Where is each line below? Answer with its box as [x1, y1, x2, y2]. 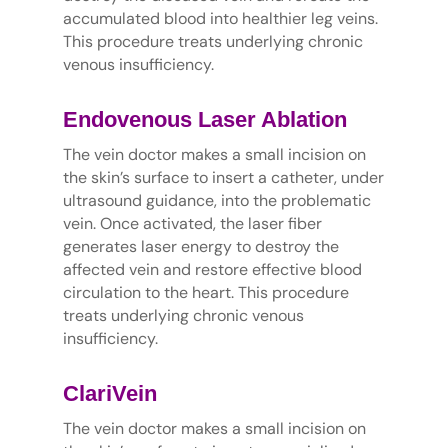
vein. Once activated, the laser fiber [62, 213, 322, 235]
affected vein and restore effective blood [62, 259, 362, 281]
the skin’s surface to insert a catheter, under [62, 167, 384, 189]
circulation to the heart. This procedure [62, 282, 349, 304]
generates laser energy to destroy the [62, 236, 339, 258]
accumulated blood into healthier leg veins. [62, 8, 378, 30]
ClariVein [62, 381, 157, 407]
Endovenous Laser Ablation [62, 107, 347, 133]
